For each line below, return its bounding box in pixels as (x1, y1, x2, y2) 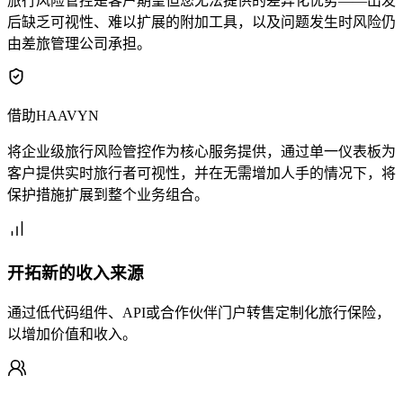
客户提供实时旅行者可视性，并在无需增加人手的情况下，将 (7, 166, 396, 182)
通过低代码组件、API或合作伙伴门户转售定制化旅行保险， (7, 304, 390, 320)
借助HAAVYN (7, 108, 99, 124)
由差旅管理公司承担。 (7, 36, 151, 52)
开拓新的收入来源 (7, 264, 144, 283)
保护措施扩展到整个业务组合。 (7, 187, 209, 203)
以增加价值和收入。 (7, 326, 137, 342)
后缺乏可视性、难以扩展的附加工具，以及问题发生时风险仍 (7, 14, 396, 31)
